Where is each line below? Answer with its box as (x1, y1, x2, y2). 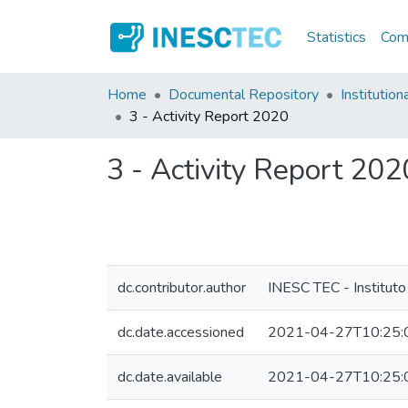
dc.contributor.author (117, 278, 246, 298)
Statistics (307, 26, 367, 47)
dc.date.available (117, 367, 222, 387)
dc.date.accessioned (117, 322, 244, 342)
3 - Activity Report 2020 (129, 107, 289, 127)
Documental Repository (168, 85, 319, 105)
